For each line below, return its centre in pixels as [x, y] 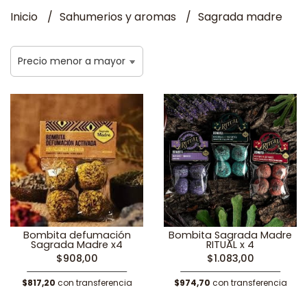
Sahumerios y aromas [119, 17]
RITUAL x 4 [230, 245]
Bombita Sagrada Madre [230, 235]
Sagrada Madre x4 [77, 245]
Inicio [25, 17]
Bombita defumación [77, 235]
